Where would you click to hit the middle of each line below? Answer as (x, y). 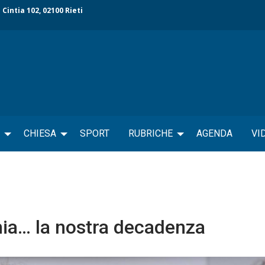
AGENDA (214, 133)
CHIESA (40, 133)
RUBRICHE (151, 133)
